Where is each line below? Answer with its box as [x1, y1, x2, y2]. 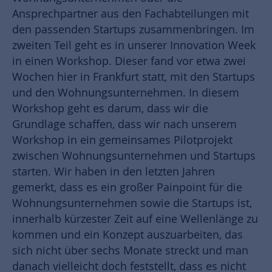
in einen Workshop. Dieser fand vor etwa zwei [12, 54, 246, 69]
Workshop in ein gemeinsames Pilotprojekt [12, 133, 233, 148]
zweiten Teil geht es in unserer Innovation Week [12, 38, 256, 53]
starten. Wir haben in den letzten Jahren [12, 165, 215, 179]
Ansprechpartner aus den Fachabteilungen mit [12, 7, 249, 21]
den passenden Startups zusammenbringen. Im [12, 22, 254, 37]
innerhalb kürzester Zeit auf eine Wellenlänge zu [12, 212, 258, 226]
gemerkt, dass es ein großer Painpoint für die [12, 180, 242, 195]
